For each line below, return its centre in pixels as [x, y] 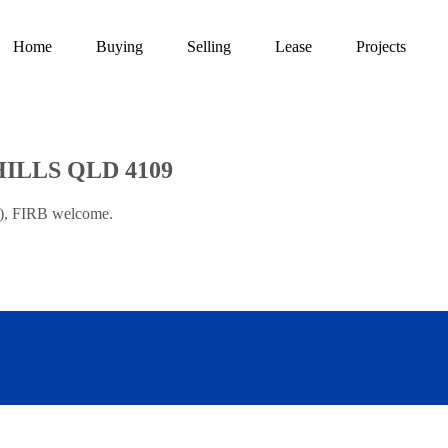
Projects [381, 46]
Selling [209, 46]
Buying [120, 46]
